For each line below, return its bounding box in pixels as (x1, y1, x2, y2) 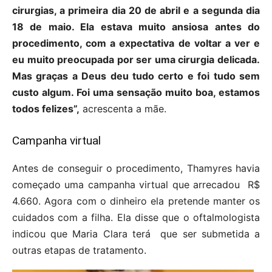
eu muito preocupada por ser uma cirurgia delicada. (12, 53, 260, 66)
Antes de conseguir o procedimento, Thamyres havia (12, 162, 260, 175)
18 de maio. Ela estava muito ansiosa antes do (12, 21, 260, 33)
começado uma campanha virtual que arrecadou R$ (12, 178, 260, 191)
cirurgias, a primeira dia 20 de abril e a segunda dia (12, 4, 260, 17)
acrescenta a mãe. (80, 103, 166, 115)
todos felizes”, (12, 103, 80, 115)
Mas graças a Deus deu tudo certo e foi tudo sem (12, 70, 260, 83)
